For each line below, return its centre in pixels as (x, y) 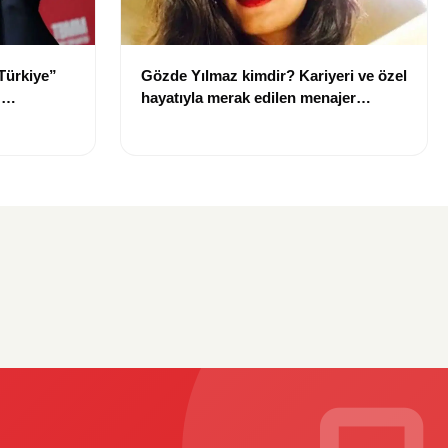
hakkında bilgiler (198, 120)
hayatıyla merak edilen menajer (248, 98)
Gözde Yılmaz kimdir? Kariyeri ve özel (274, 76)
